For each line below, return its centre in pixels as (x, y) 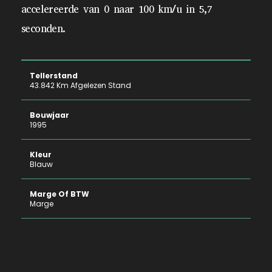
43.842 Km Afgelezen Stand (80, 85)
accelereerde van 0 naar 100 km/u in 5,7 (117, 9)
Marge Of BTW (59, 194)
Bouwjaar (49, 115)
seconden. (44, 29)
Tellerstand (54, 76)
